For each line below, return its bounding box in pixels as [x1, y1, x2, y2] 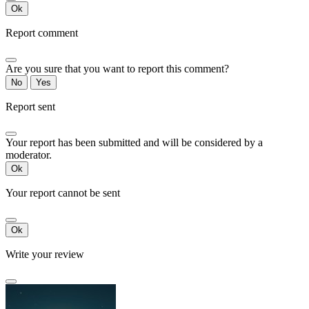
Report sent [6, 101, 55, 113]
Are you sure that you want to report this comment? [6, 63, 229, 75]
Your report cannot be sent [6, 187, 120, 199]
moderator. [6, 149, 52, 161]
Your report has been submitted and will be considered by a [6, 137, 263, 149]
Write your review [6, 248, 84, 261]
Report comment [6, 27, 78, 39]
